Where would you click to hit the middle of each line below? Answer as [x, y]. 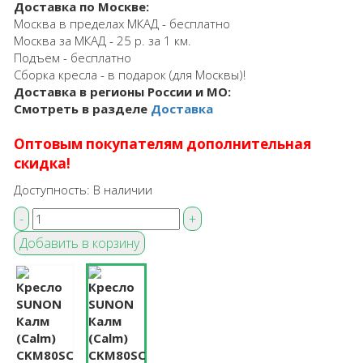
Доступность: [53, 190]
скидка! [42, 164]
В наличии [123, 190]
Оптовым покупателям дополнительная [162, 144]
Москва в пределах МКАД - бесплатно [122, 24]
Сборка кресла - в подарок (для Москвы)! [130, 75]
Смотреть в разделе [82, 109]
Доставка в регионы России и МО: [122, 92]
